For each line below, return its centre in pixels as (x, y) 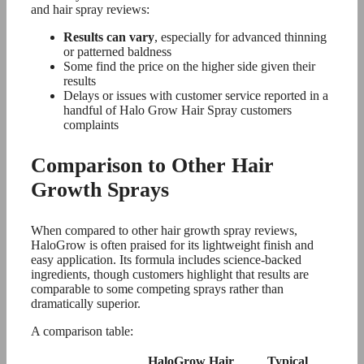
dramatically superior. (86, 303)
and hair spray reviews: (90, 9)
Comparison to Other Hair (152, 165)
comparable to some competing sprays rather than (157, 289)
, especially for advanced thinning (240, 37)
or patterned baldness (117, 52)
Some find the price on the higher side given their (189, 66)
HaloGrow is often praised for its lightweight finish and (172, 245)
